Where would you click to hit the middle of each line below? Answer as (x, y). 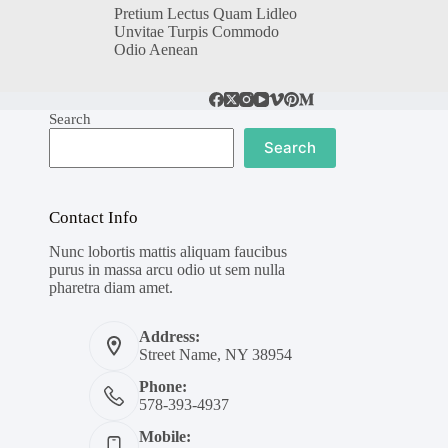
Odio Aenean (155, 49)
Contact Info (93, 217)
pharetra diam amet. (110, 288)
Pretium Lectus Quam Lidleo (205, 13)
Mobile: (164, 437)
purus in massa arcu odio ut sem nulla (166, 270)
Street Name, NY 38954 (215, 355)
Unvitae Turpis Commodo (196, 31)
